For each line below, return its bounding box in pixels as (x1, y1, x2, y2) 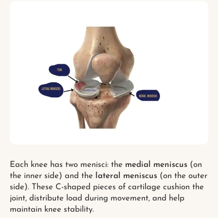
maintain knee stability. (10, 205, 94, 214)
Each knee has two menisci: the (10, 161, 125, 169)
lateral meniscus (95, 172, 157, 181)
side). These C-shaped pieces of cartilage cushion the (10, 183, 204, 192)
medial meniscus (125, 161, 187, 169)
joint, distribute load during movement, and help (10, 194, 184, 203)
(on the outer (157, 172, 207, 181)
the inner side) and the (10, 172, 95, 181)
